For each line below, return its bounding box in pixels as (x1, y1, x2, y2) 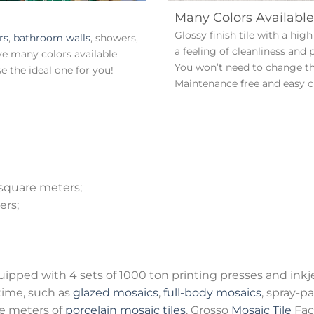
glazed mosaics (73, 285, 158, 299)
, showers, (90, 31, 138, 44)
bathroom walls (13, 31, 90, 44)
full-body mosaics (161, 285, 261, 299)
